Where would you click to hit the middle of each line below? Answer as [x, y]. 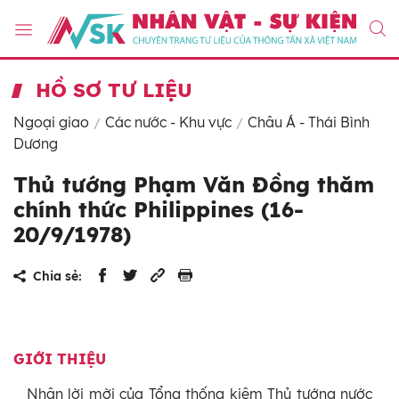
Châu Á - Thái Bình [309, 122]
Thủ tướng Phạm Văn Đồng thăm [194, 185]
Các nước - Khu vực [168, 122]
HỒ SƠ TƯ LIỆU [114, 90]
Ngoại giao [51, 122]
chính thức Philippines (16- [159, 210]
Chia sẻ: [57, 277]
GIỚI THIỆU [60, 359]
